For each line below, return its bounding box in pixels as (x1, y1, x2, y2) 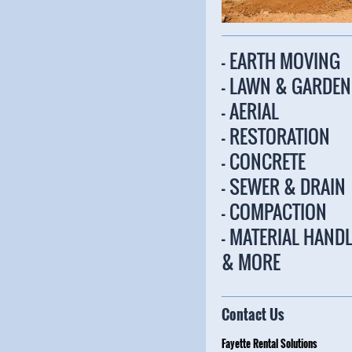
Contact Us (222, 303, 284, 324)
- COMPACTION (222, 196, 327, 225)
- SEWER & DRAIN (222, 171, 346, 200)
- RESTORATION (222, 121, 330, 150)
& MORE (222, 247, 280, 276)
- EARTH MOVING (222, 46, 340, 75)
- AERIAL (222, 96, 279, 125)
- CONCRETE (222, 146, 306, 175)
